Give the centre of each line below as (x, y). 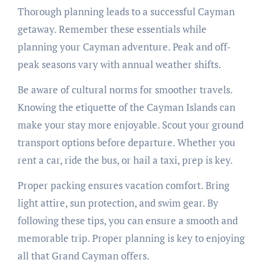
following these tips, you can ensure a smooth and (127, 221)
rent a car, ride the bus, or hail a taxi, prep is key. (125, 160)
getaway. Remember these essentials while (112, 29)
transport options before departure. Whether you (126, 143)
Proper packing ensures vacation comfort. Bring (123, 186)
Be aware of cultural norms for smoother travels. (125, 90)
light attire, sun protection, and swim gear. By (118, 203)
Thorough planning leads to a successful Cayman (126, 12)
